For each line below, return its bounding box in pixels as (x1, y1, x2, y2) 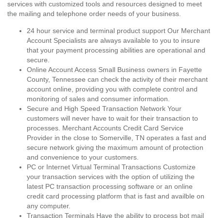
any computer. (27, 202, 71, 210)
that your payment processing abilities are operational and (27, 46, 205, 54)
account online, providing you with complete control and (27, 85, 198, 93)
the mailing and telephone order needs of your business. (7, 10, 181, 18)
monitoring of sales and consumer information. (27, 95, 170, 103)
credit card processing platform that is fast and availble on (27, 192, 204, 200)
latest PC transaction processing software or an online (27, 182, 193, 190)
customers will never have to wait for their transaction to (27, 114, 198, 122)
